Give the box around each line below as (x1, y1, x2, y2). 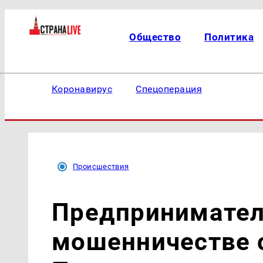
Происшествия (73, 162, 129, 171)
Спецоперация (136, 83, 203, 95)
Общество (129, 31, 181, 43)
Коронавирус (52, 83, 113, 95)
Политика (204, 31, 254, 43)
